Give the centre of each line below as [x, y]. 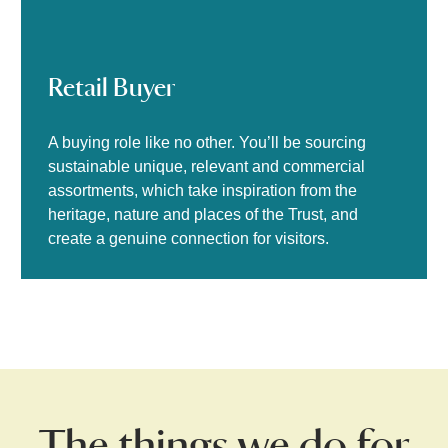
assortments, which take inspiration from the [203, 191]
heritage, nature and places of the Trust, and [203, 215]
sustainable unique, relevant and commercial [207, 167]
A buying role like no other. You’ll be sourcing [207, 143]
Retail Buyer [112, 86]
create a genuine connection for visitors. [189, 239]
